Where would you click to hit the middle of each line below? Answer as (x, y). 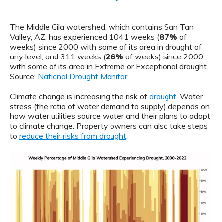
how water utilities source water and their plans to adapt (110, 116)
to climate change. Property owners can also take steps (109, 126)
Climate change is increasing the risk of (80, 96)
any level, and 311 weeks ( (58, 56)
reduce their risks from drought (73, 136)
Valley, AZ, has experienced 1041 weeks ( (84, 36)
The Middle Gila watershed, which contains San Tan (102, 27)
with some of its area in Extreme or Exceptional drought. (109, 66)
